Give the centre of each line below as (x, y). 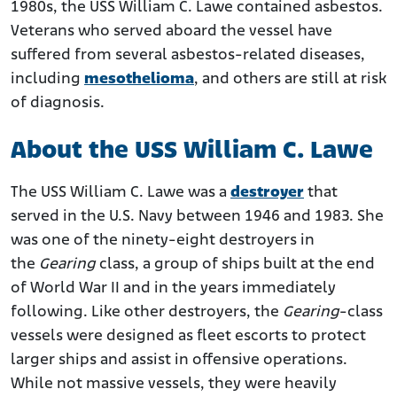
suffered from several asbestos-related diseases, (188, 56)
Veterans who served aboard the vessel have (171, 32)
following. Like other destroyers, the (147, 313)
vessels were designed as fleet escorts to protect (188, 337)
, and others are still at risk (290, 80)
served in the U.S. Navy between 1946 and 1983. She (197, 217)
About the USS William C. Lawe (192, 152)
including (47, 80)
